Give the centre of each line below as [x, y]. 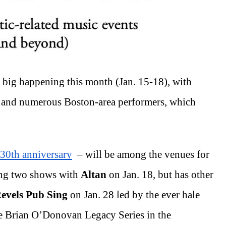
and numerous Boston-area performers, [84, 102]
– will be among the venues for [141, 154]
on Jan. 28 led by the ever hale [135, 194]
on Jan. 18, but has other [160, 174]
